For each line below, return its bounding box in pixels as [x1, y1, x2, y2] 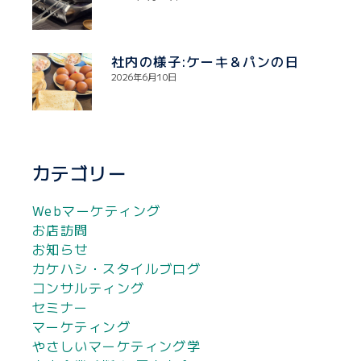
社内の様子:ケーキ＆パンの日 [111, 52, 300, 72]
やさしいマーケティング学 [32, 336, 201, 356]
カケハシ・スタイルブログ [32, 259, 201, 279]
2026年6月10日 [111, 70, 177, 84]
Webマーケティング [32, 201, 161, 221]
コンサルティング [32, 278, 145, 298]
